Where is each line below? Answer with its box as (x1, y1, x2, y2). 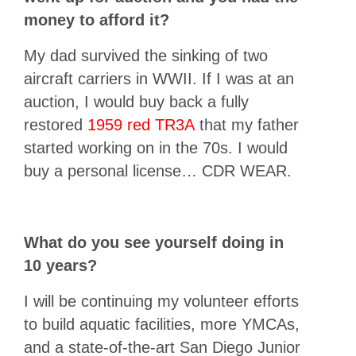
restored (24, 115, 87, 133)
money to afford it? (24, 10, 169, 29)
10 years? (24, 256, 97, 274)
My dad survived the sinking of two (24, 46, 268, 64)
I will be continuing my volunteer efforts (24, 292, 299, 310)
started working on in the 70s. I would (24, 138, 288, 157)
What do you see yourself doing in (24, 233, 284, 251)
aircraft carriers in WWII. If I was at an (24, 69, 294, 87)
